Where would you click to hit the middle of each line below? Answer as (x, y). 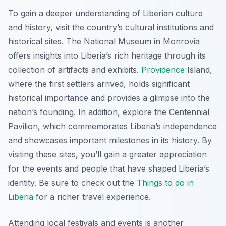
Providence (163, 70)
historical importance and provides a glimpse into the (109, 98)
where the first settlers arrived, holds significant (99, 84)
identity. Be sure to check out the (72, 183)
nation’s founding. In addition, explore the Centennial (109, 112)
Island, (199, 70)
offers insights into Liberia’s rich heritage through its (107, 56)
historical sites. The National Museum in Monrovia (104, 42)
